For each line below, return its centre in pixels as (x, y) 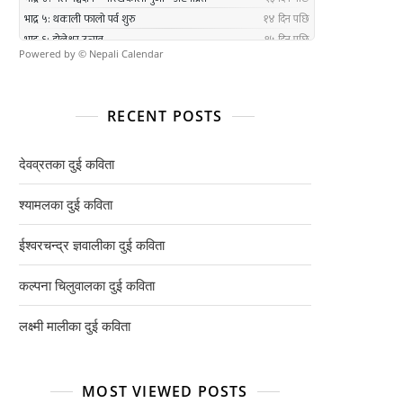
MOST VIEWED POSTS (165, 391)
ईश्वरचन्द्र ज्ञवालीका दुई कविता (92, 245)
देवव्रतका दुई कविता (67, 164)
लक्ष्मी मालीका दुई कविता (75, 326)
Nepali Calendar (126, 54)
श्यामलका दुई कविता (66, 204)
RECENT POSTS (165, 116)
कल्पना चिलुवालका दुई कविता (87, 285)
